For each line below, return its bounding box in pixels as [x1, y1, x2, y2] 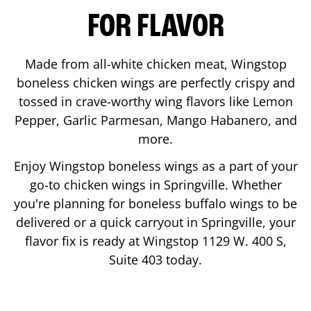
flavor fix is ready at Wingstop [24, 232, 202, 249]
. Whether [224, 176, 282, 193]
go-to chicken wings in [29, 176, 164, 193]
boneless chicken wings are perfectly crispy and [16, 74, 295, 91]
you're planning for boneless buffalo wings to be [14, 194, 297, 212]
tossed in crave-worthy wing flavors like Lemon [18, 92, 293, 110]
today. [162, 251, 202, 268]
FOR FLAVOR [87, 10, 224, 44]
